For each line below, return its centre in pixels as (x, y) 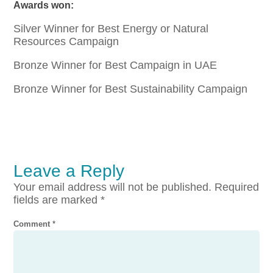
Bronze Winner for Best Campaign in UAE (115, 66)
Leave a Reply (69, 171)
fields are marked (57, 200)
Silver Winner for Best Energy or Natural (111, 29)
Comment (33, 224)
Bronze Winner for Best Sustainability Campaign (131, 89)
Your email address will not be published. (113, 187)
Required (237, 187)
